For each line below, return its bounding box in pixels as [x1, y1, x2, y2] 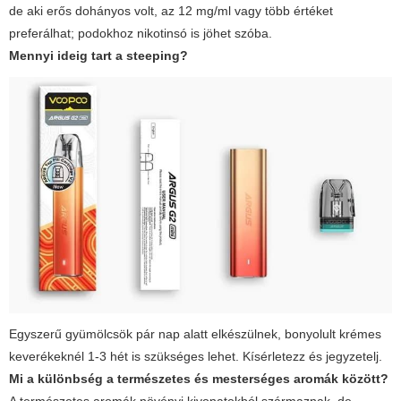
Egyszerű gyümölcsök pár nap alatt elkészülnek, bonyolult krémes [9, 327, 381, 342]
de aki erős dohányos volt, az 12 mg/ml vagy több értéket [9, 4, 333, 19]
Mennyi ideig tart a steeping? [9, 48, 188, 64]
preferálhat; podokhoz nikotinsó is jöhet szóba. [9, 26, 272, 41]
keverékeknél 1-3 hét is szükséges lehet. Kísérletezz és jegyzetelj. [9, 349, 382, 364]
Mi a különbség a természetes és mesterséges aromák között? [9, 371, 388, 387]
